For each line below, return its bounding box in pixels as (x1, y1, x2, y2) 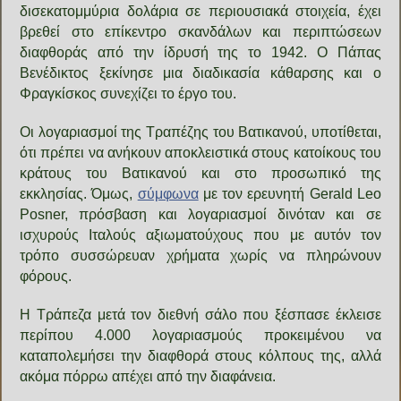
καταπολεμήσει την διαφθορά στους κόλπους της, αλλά (20, 347, 381, 363)
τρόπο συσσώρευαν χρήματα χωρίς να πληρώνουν (20, 247, 381, 263)
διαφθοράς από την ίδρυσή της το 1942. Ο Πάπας (20, 44, 381, 60)
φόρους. (20, 268, 73, 284)
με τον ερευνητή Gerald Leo (198, 185, 381, 201)
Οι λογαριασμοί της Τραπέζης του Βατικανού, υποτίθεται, (20, 124, 381, 140)
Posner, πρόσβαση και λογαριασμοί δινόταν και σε (20, 206, 381, 222)
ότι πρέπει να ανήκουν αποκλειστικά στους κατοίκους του (20, 144, 381, 160)
